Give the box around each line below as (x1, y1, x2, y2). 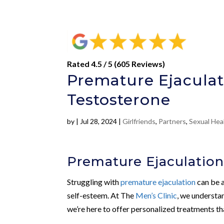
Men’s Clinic (135, 190, 177, 200)
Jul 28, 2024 (80, 116, 117, 125)
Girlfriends (122, 116, 156, 125)
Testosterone (67, 90, 171, 109)
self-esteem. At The (67, 190, 136, 200)
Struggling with (67, 176, 121, 186)
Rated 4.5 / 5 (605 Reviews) (67, 58, 165, 68)
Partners (158, 116, 186, 125)
